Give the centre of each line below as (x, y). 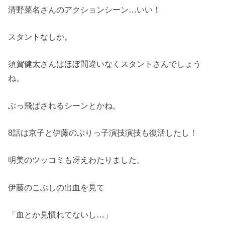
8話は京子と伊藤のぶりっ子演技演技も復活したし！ (103, 133)
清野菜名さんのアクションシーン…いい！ (85, 9)
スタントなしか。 (40, 36)
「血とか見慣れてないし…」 (61, 215)
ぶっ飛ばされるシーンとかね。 (65, 105)
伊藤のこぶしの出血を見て (57, 187)
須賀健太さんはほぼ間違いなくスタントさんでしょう (105, 64)
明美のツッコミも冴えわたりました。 (77, 160)
